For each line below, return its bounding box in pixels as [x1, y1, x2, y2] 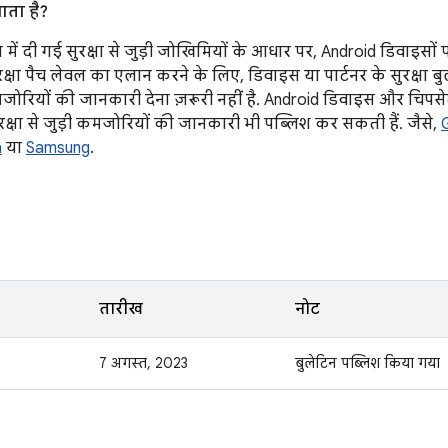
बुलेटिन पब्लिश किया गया [295, 354, 440, 372]
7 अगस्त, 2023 [99, 354, 188, 372]
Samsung [26, 138, 90, 158]
